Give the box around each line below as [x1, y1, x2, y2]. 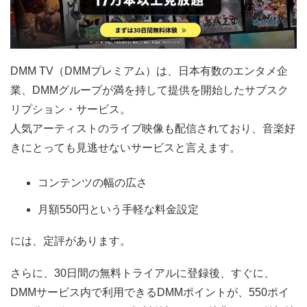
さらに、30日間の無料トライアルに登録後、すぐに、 [10, 267, 275, 280]
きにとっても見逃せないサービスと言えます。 [10, 142, 241, 154]
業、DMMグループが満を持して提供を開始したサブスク [10, 84, 288, 97]
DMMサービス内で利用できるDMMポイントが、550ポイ [10, 286, 289, 299]
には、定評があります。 [10, 235, 131, 247]
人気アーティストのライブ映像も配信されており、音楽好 [10, 123, 295, 135]
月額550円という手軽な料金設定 [38, 203, 199, 215]
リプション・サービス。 [10, 103, 131, 116]
